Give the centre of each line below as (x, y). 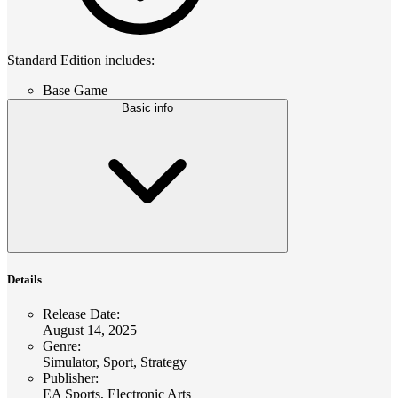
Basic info (147, 107)
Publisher (69, 378)
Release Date (80, 314)
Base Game (75, 90)
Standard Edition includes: (81, 60)
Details (24, 279)
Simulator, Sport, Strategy (115, 362)
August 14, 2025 (90, 330)
